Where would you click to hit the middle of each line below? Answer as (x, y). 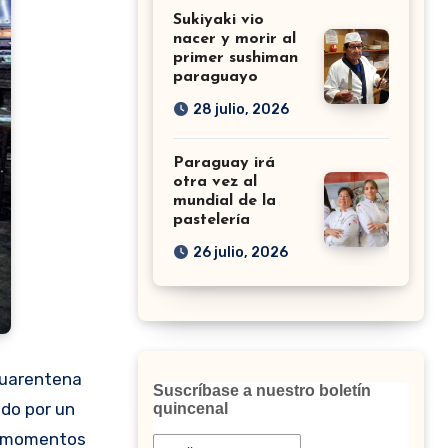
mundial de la (224, 200)
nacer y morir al (234, 38)
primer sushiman (235, 57)
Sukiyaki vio (218, 19)
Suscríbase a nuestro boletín (262, 390)
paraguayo (215, 76)
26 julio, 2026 (240, 252)
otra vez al (215, 181)
